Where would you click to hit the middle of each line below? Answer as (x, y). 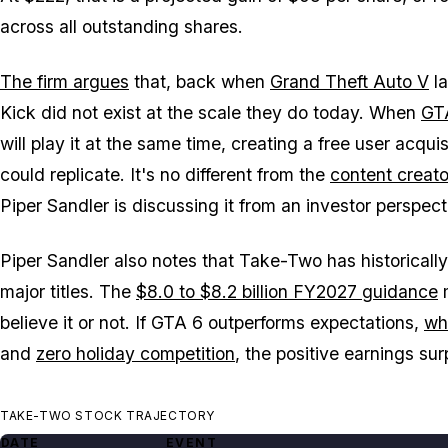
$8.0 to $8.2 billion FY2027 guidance (287, 291)
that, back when (199, 81)
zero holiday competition (135, 353)
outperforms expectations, (313, 322)
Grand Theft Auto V (349, 81)
